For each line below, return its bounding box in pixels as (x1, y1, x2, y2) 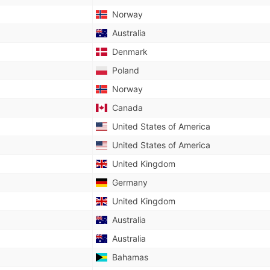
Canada (107, 102, 143, 113)
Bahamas (107, 252, 148, 262)
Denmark (107, 46, 148, 57)
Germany (107, 177, 148, 187)
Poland (107, 65, 139, 75)
